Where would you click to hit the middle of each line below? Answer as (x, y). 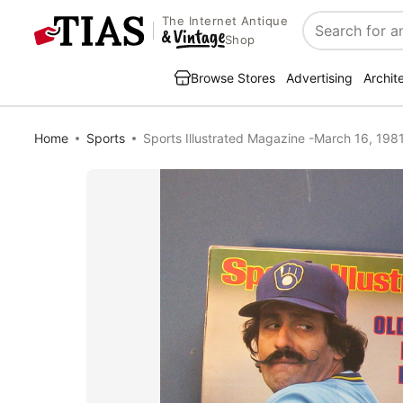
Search (327, 40)
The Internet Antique (225, 21)
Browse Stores (233, 78)
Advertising (319, 78)
